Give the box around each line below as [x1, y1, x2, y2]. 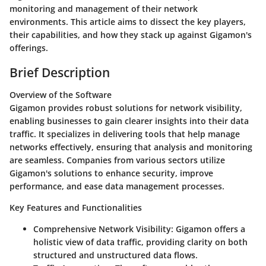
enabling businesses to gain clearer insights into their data [9, 115, 249, 126]
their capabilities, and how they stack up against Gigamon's [9, 28, 252, 40]
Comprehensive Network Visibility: [33, 223, 173, 235]
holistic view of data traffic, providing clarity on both [33, 236, 248, 248]
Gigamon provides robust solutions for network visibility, [9, 102, 242, 113]
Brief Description [9, 64, 110, 81]
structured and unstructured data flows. [33, 249, 198, 261]
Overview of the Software [9, 89, 112, 100]
